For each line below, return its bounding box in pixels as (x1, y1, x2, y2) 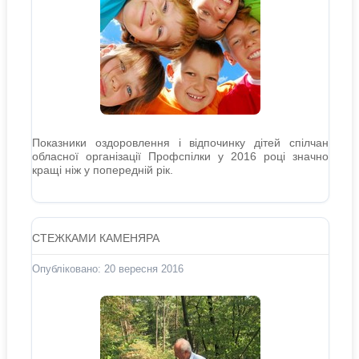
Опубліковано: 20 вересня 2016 (31, 263, 184, 275)
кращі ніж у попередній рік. (31, 163, 173, 176)
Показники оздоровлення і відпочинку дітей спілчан (31, 136, 329, 149)
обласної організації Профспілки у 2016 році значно (31, 150, 329, 163)
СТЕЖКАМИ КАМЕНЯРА (31, 232, 159, 244)
